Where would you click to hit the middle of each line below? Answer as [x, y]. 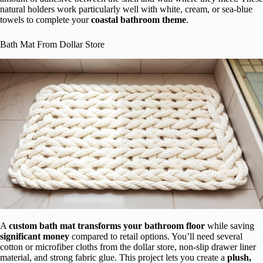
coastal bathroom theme [139, 20]
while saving [230, 225]
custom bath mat [42, 225]
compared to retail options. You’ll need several [156, 236]
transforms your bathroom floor [141, 225]
